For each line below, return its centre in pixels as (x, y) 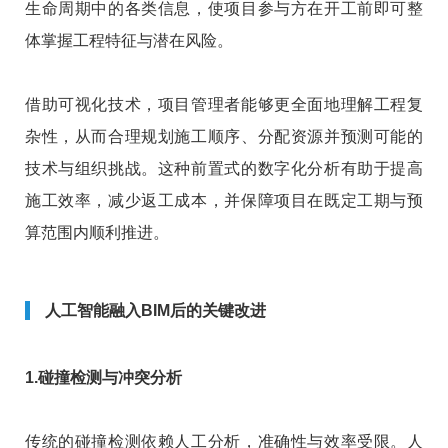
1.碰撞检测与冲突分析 (103, 378)
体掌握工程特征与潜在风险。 (129, 41)
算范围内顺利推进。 (97, 233)
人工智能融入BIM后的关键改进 (155, 311)
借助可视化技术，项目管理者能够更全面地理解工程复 (224, 105)
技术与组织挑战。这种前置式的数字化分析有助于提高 (224, 169)
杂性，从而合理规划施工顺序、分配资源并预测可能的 (224, 137)
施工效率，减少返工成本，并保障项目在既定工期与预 (224, 201)
